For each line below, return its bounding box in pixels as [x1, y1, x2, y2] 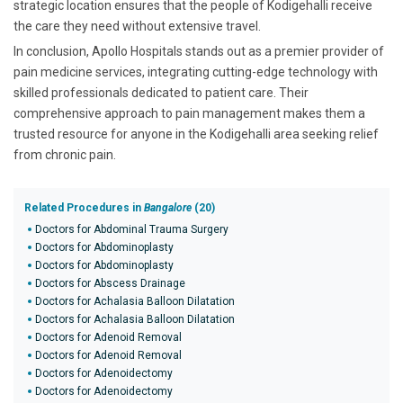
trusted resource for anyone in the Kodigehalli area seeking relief [13, 127, 379, 141]
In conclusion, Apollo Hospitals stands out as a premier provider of [13, 44, 384, 58]
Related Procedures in [24, 201, 144, 214]
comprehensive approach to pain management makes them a [13, 106, 365, 121]
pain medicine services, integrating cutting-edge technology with [13, 65, 378, 79]
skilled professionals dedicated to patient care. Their [13, 85, 309, 100]
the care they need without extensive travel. [13, 19, 261, 33]
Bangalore [144, 201, 192, 214]
